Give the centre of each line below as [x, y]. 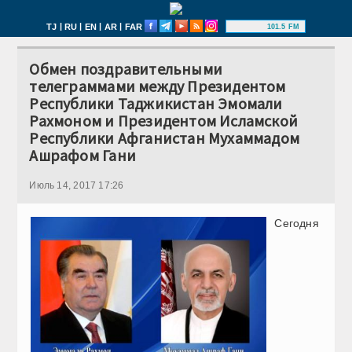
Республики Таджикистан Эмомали [156, 103]
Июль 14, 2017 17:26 [77, 185]
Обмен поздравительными [126, 69]
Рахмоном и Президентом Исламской [164, 121]
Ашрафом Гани [82, 155]
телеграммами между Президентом [158, 86]
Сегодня [297, 223]
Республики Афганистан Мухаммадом [165, 138]
